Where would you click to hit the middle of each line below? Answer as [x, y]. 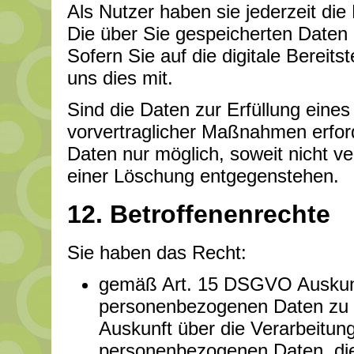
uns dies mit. [120, 78]
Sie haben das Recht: [157, 253]
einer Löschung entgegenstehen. [203, 176]
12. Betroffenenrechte [199, 215]
